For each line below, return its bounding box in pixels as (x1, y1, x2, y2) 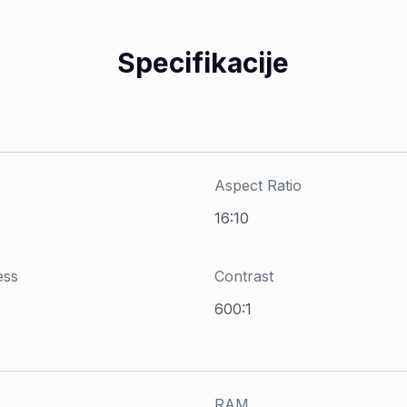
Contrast (213, 266, 273, 285)
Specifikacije (117, 45, 290, 79)
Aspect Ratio (213, 175, 302, 194)
